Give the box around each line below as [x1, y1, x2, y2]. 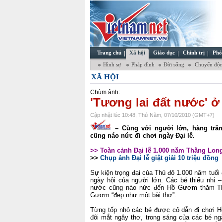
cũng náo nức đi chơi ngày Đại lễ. [90, 132, 195, 139]
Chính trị [183, 50, 205, 55]
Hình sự [103, 61, 122, 67]
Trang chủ [97, 50, 121, 55]
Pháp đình [131, 61, 155, 67]
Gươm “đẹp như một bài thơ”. [90, 191, 176, 199]
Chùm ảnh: [90, 89, 120, 96]
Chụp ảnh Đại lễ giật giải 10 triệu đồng [100, 154, 219, 162]
